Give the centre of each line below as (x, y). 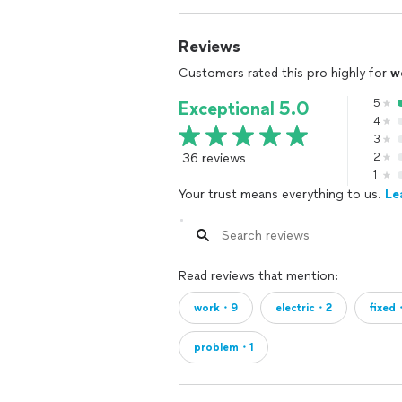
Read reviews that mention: (258, 276)
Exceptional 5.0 (244, 109)
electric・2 (304, 308)
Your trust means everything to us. (282, 194)
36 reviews (214, 158)
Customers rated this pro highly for (284, 73)
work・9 (216, 308)
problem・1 (223, 347)
